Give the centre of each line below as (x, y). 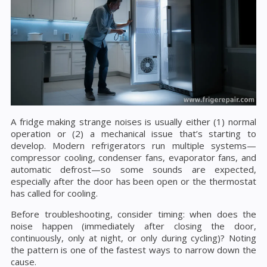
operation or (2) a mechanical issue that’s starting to (133, 133)
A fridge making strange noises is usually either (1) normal (133, 121)
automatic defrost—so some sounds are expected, (133, 169)
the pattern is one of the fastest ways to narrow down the (133, 249)
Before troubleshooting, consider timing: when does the (133, 214)
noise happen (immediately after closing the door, (133, 226)
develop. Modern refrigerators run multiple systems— (133, 145)
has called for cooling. (54, 193)
